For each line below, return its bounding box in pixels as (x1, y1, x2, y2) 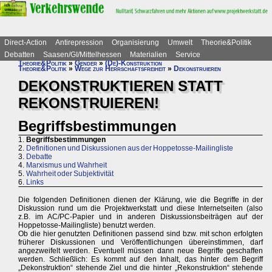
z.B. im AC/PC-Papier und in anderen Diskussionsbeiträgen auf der (18, 212, 263, 222)
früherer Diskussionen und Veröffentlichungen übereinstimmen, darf (18, 238, 263, 247)
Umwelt (168, 38, 192, 47)
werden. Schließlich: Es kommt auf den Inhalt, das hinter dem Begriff (18, 255, 263, 264)
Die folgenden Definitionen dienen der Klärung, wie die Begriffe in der (18, 195, 263, 205)
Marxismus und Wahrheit (26, 161, 107, 170)
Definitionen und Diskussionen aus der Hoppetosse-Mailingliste (26, 144, 233, 153)
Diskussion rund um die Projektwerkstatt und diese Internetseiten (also (18, 204, 263, 213)
